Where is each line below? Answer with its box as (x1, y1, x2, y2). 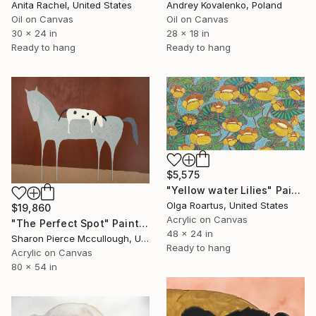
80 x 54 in (11, 260, 57, 272)
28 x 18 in (166, 27, 209, 39)
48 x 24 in (166, 228, 213, 240)
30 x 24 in (11, 27, 57, 39)
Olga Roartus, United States (166, 200, 288, 212)
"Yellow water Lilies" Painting (291, 184, 301, 197)
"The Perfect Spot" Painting (138, 217, 148, 229)
